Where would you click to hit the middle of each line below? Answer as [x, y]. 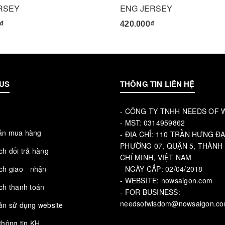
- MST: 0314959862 [153, 123]
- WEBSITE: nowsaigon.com [166, 180]
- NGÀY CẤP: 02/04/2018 [161, 169]
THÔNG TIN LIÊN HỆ [157, 84]
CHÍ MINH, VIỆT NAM [156, 157]
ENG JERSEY [146, 8]
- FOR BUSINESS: [150, 192]
